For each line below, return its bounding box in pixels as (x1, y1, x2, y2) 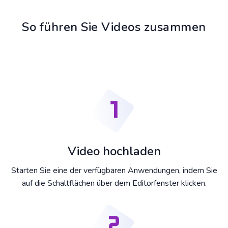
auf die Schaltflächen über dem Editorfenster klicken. (21, 178, 207, 189)
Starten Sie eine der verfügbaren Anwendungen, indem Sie (11, 165, 217, 177)
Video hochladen (67, 143, 161, 160)
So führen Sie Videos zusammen (22, 19, 206, 36)
